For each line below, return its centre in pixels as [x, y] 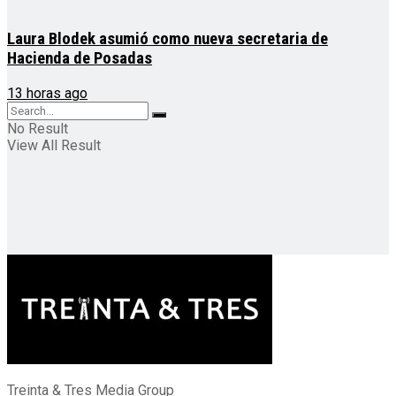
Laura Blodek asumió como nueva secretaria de [168, 39]
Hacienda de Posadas [80, 59]
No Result [38, 128]
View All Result [54, 145]
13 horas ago [47, 93]
